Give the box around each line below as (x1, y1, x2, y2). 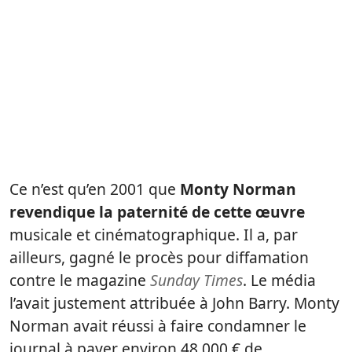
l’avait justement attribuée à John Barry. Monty (9, 292, 339, 314)
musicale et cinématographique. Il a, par (9, 224, 298, 246)
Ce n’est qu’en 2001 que (9, 178, 176, 200)
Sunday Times (150, 269, 243, 291)
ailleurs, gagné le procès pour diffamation (9, 247, 309, 269)
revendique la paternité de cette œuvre (9, 201, 305, 223)
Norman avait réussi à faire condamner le (9, 315, 306, 337)
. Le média (243, 269, 316, 291)
